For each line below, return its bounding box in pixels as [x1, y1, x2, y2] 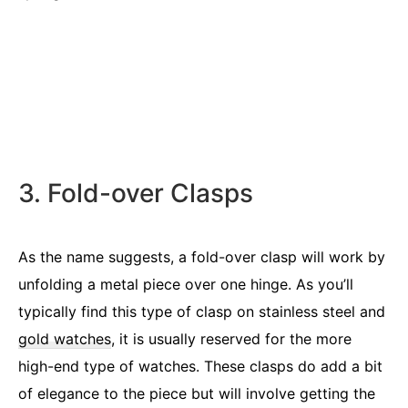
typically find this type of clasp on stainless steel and [18, 301, 385, 321]
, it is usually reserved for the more [111, 329, 352, 348]
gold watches [18, 329, 111, 348]
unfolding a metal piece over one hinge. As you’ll [18, 274, 353, 293]
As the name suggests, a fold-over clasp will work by [18, 247, 385, 266]
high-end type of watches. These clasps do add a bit [18, 356, 382, 375]
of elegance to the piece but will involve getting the [18, 383, 375, 403]
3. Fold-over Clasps [18, 177, 253, 209]
